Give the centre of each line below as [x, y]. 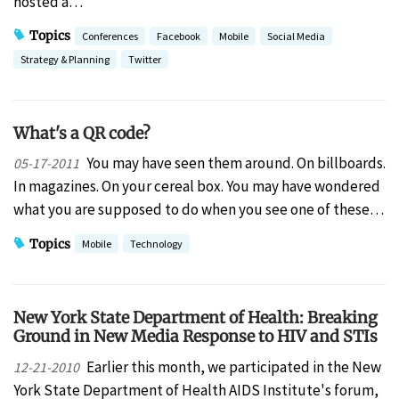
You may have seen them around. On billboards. [236, 163]
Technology [156, 244]
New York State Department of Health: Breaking [195, 318]
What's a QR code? [82, 133]
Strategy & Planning [65, 59]
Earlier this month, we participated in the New [233, 366]
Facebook [179, 36]
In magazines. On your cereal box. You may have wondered [197, 187]
